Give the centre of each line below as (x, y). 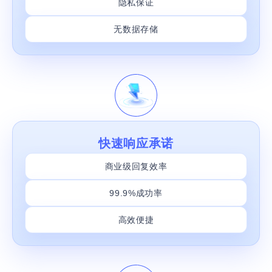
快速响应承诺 (136, 143)
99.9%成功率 (136, 193)
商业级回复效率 (136, 166)
